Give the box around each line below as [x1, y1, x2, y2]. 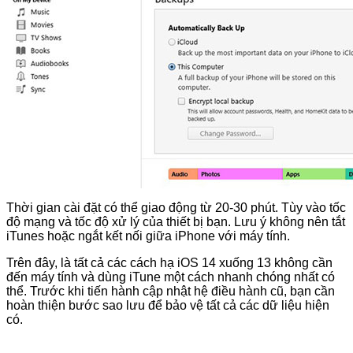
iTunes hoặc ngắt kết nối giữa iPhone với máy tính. [6, 229, 290, 243]
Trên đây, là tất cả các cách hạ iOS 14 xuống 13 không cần [6, 256, 333, 270]
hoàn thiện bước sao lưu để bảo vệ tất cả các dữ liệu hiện [6, 299, 329, 313]
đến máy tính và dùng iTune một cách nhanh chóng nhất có [6, 270, 335, 284]
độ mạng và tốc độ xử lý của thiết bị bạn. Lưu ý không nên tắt [6, 215, 345, 229]
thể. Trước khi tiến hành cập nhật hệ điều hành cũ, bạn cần [6, 284, 335, 299]
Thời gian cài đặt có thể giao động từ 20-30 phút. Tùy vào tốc [6, 201, 346, 215]
